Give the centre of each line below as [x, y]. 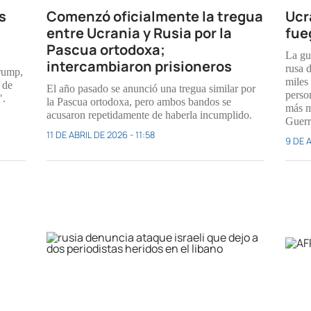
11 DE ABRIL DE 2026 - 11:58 [101, 135]
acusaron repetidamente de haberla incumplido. [150, 115]
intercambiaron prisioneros [140, 67]
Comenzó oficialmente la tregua [155, 17]
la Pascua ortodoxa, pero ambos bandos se [139, 102]
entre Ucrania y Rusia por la [140, 33]
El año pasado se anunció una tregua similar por [151, 89]
